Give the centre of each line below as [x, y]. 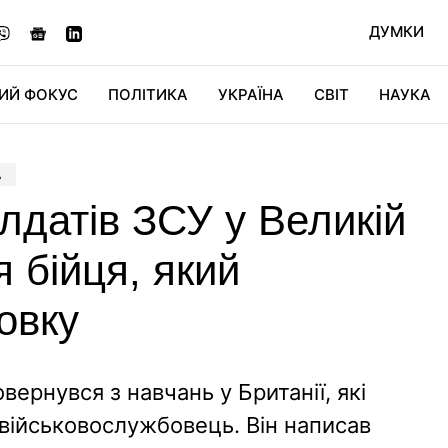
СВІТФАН [357, 151]
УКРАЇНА [251, 94]
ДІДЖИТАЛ [178, 151]
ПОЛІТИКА [148, 94]
